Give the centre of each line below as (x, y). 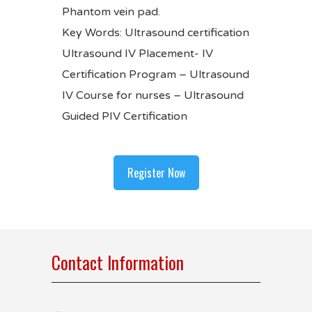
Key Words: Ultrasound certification (156, 33)
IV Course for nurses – (123, 95)
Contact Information (118, 262)
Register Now (156, 173)
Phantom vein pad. (111, 12)
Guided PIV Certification (126, 116)
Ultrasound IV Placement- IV (139, 54)
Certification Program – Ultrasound (156, 75)
